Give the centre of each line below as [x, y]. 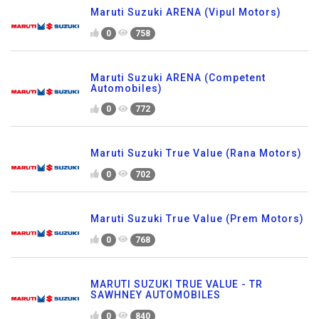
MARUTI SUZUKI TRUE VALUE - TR [177, 284]
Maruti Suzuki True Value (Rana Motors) [196, 153]
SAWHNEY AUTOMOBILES [156, 295]
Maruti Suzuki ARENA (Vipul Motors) [186, 12]
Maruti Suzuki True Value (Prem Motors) [197, 219]
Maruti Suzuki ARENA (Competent [178, 77]
